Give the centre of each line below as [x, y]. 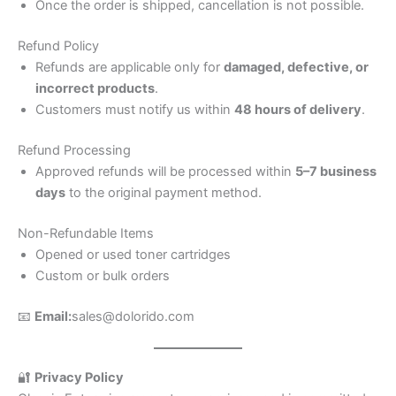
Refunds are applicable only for [129, 67]
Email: [53, 316]
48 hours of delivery [298, 110]
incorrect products [95, 88]
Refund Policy [58, 46]
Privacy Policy [79, 377]
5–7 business [336, 171]
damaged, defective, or [296, 67]
